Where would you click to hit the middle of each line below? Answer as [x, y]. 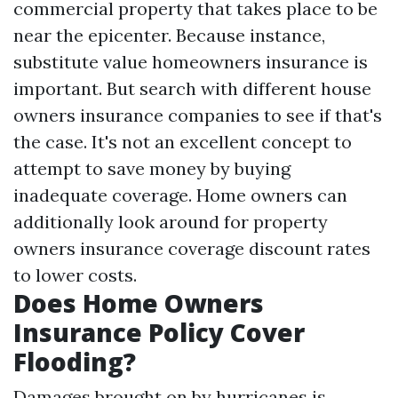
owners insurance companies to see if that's [198, 115]
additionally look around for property [171, 222]
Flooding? [75, 362]
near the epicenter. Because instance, [169, 35]
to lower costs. [75, 275]
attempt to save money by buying [152, 168]
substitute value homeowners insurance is [191, 62]
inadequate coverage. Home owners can [180, 195]
